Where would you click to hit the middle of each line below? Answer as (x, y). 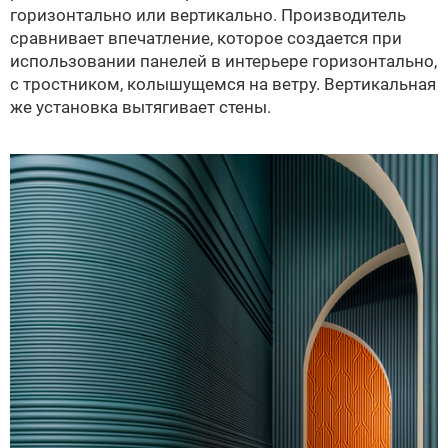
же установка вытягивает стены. (140, 106)
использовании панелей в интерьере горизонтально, (223, 60)
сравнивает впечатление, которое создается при (206, 37)
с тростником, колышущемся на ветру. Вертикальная (223, 83)
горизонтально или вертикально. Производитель (208, 14)
